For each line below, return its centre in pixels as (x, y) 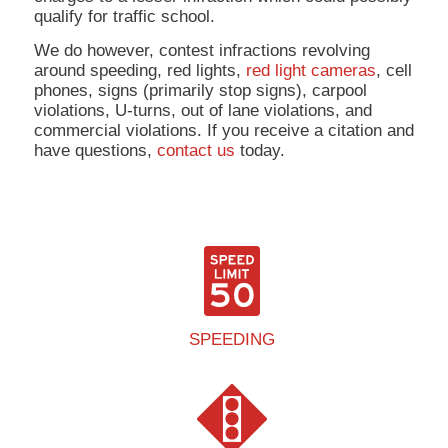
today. (259, 151)
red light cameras (310, 71)
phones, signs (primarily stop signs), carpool (200, 91)
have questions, (95, 151)
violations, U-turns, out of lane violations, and (202, 111)
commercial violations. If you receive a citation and (223, 131)
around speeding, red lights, (139, 71)
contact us (195, 151)
